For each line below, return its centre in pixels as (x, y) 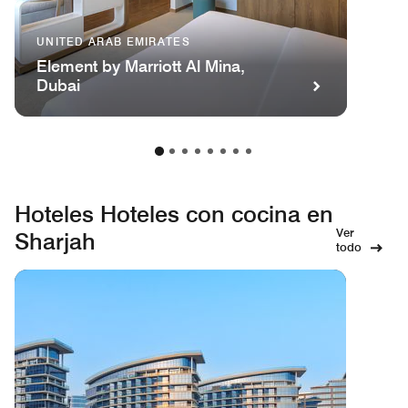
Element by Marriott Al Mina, (141, 66)
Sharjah (55, 241)
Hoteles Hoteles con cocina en (174, 214)
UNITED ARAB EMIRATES (113, 41)
